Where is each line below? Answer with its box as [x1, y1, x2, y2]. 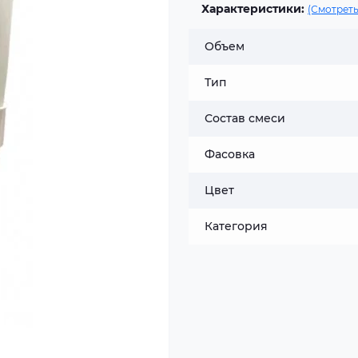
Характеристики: [201, 2, 304, 16]
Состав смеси [205, 111, 285, 125]
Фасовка [205, 147, 255, 161]
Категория [205, 219, 268, 233]
